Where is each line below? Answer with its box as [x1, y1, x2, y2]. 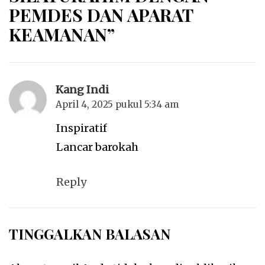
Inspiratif [56, 121, 107, 135]
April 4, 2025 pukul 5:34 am [56, 99, 179, 111]
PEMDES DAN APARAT [9, 3, 193, 27]
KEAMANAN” [9, 22, 115, 47]
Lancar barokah [56, 140, 138, 154]
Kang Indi [56, 83, 109, 97]
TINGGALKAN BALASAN [9, 224, 170, 244]
